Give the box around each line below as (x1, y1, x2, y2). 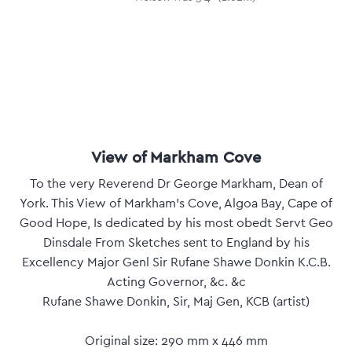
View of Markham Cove (91, 147, 261, 167)
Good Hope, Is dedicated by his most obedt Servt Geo (19, 217, 333, 230)
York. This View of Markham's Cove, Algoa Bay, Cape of (20, 197, 332, 211)
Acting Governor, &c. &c (106, 276, 246, 289)
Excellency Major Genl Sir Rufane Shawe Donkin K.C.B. (21, 256, 331, 269)
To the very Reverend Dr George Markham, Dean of (29, 178, 323, 191)
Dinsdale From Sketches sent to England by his (42, 236, 310, 250)
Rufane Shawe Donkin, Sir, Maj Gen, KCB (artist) (42, 295, 310, 309)
